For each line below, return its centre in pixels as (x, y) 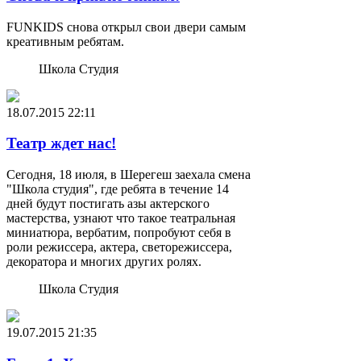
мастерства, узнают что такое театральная (121, 218)
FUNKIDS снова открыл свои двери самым (126, 27)
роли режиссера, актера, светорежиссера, (119, 247)
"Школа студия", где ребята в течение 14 (118, 189)
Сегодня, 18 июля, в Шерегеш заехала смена (129, 175)
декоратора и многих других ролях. (104, 262)
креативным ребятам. (65, 41)
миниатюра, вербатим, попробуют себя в (119, 233)
